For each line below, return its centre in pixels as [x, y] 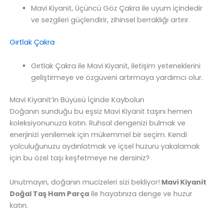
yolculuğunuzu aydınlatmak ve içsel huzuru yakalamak [105, 147]
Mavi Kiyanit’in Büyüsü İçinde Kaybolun [77, 100]
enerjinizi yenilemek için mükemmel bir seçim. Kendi [98, 135]
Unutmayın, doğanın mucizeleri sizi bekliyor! [85, 182]
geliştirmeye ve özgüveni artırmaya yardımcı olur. [117, 78]
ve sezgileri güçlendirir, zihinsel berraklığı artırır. [110, 20]
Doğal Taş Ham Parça [49, 194]
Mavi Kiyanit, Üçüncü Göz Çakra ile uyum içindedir [116, 8]
